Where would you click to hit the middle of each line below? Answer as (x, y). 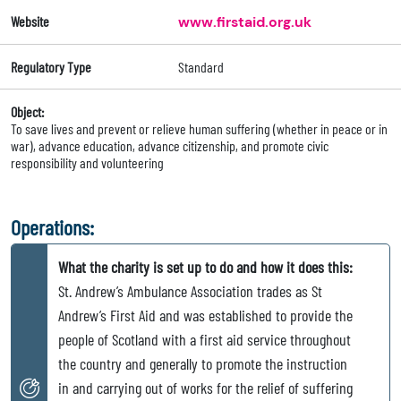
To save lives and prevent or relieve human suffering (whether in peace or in (199, 129)
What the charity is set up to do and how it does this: (205, 267)
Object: (27, 112)
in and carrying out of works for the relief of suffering (205, 388)
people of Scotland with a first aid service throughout (205, 340)
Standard (200, 67)
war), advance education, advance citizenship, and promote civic (170, 146)
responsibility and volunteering (87, 163)
